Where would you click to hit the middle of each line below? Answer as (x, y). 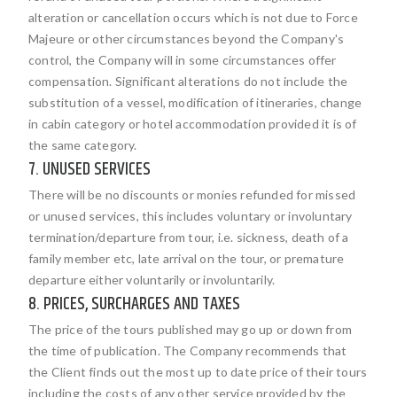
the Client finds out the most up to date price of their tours (198, 372)
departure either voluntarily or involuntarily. (152, 280)
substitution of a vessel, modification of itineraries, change (195, 102)
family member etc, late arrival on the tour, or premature (187, 258)
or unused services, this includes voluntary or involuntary (191, 216)
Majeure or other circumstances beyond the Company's (187, 39)
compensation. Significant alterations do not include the (188, 81)
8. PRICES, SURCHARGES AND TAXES (134, 304)
